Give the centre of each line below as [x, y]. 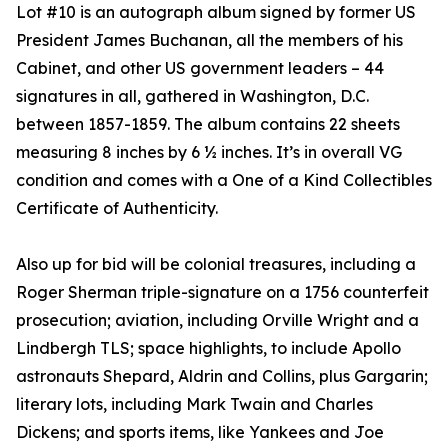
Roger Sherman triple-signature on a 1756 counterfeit [222, 292]
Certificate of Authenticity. [117, 208]
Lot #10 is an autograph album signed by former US [216, 12]
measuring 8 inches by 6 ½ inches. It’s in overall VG [209, 152]
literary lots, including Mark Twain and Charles [194, 404]
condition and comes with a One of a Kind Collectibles [224, 180]
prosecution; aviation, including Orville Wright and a [217, 320]
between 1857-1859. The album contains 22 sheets [208, 124]
